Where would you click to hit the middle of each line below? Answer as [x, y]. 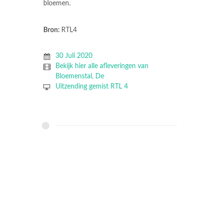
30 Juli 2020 [74, 56]
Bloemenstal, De [80, 77]
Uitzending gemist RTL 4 [91, 87]
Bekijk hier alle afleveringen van [102, 66]
